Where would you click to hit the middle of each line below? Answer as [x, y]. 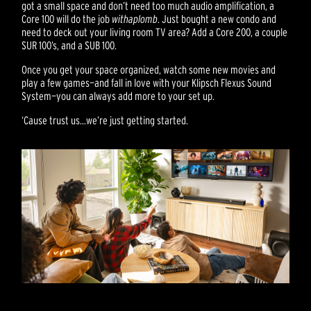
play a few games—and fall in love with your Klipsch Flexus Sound [147, 82]
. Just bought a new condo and [217, 18]
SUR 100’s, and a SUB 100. [69, 45]
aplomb [143, 18]
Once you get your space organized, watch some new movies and [149, 69]
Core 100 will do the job [67, 18]
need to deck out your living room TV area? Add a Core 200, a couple [155, 32]
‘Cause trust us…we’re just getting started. [105, 120]
